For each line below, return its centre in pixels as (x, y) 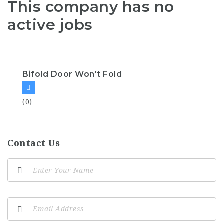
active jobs (50, 24)
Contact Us (34, 143)
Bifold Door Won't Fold (72, 74)
